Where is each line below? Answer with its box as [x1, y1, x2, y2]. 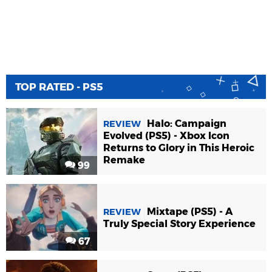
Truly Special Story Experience [103, 217, 256, 229]
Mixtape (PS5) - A [147, 205, 233, 217]
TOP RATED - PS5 [15, 80, 103, 93]
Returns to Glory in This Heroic [103, 141, 254, 154]
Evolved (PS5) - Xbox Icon [103, 129, 229, 141]
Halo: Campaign [147, 117, 226, 129]
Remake [103, 154, 145, 166]
